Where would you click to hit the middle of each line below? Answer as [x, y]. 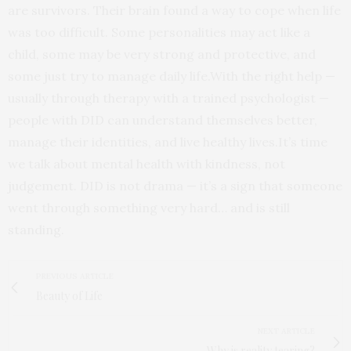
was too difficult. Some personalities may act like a [159, 32]
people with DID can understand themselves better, [163, 119]
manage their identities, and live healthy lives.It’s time [168, 141]
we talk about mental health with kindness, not [147, 163]
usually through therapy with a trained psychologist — [168, 98]
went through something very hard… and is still [149, 207]
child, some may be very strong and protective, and [162, 54]
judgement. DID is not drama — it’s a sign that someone [175, 185]
